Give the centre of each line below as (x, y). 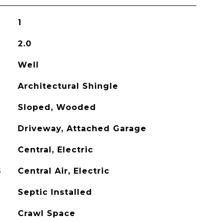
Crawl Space (46, 213)
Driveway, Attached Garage (82, 129)
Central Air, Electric (63, 171)
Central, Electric (55, 150)
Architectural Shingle (68, 86)
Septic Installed (55, 192)
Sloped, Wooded (57, 107)
